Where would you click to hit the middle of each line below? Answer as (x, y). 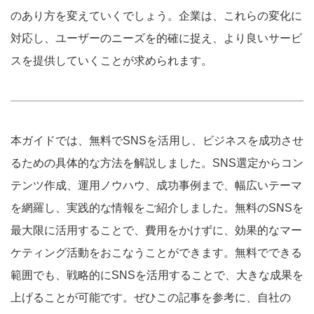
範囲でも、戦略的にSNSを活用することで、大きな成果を (157, 275)
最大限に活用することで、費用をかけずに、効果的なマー (156, 230)
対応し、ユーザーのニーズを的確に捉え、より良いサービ (156, 38)
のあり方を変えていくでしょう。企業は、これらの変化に (156, 16)
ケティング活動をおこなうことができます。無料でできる (156, 253)
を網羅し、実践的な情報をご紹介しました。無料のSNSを (157, 208)
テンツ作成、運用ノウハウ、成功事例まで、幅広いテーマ (156, 185)
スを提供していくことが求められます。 (111, 61)
